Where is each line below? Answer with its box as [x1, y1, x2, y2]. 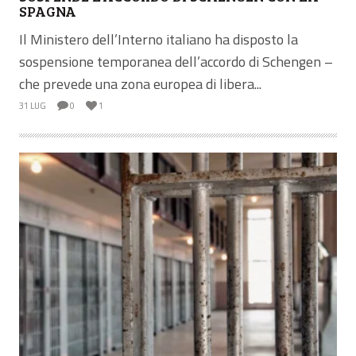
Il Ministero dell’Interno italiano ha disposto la [19, 28, 298, 50]
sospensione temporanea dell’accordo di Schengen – [19, 50, 333, 72]
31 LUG [19, 99, 46, 112]
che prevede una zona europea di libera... [19, 72, 261, 95]
